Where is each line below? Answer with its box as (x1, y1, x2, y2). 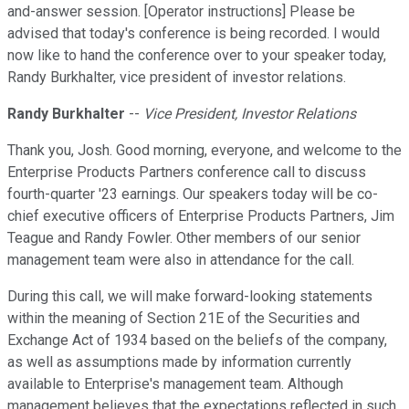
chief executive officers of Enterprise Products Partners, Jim (7, 207, 394, 225)
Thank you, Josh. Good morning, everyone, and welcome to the (7, 142, 402, 160)
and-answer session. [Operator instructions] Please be (7, 3, 355, 21)
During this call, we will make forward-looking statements (7, 288, 372, 306)
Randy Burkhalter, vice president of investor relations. (7, 68, 346, 87)
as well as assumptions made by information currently (7, 353, 351, 372)
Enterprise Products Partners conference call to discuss (7, 163, 366, 182)
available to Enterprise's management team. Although (7, 375, 343, 393)
